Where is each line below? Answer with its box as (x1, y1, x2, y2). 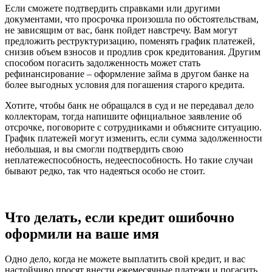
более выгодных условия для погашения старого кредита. (5, 79, 245, 90)
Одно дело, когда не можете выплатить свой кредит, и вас (5, 254, 245, 265)
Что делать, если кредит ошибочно (5, 209, 234, 225)
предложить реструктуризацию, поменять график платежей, (5, 35, 255, 46)
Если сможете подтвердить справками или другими (5, 2, 220, 13)
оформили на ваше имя (5, 225, 159, 242)
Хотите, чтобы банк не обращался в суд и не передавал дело (5, 100, 254, 110)
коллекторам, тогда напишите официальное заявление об (5, 110, 242, 121)
